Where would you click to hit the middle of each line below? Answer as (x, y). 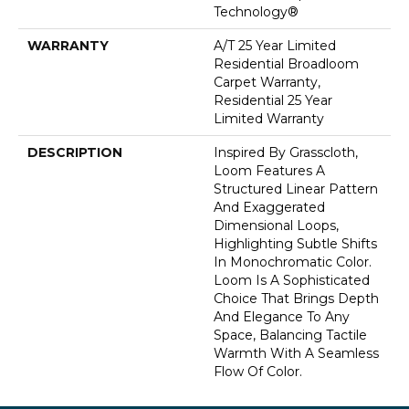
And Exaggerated (269, 208)
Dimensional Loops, (276, 226)
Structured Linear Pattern (296, 189)
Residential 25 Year (273, 101)
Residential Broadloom (286, 64)
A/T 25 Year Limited (275, 46)
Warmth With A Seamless (296, 354)
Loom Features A (269, 171)
